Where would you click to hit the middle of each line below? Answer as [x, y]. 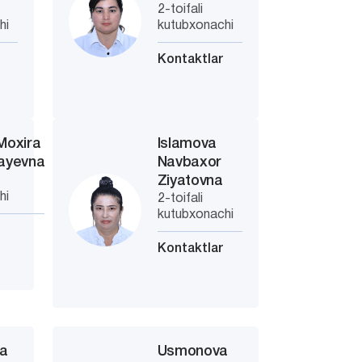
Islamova [187, 144]
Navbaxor [189, 162]
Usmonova [193, 351]
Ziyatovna [190, 181]
